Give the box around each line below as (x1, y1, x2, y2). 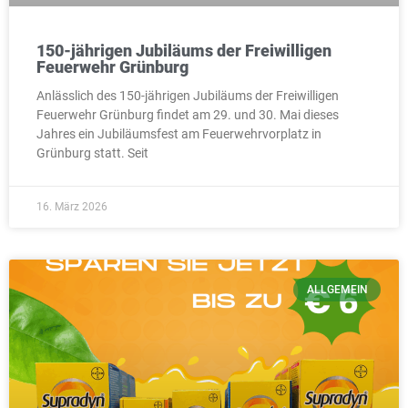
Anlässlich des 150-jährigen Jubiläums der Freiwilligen (36, 87, 339, 103)
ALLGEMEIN (306, 282, 368, 296)
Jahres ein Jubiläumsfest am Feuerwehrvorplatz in (36, 126, 321, 141)
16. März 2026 (36, 199, 107, 213)
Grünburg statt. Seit (36, 145, 148, 160)
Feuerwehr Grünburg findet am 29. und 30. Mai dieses (36, 107, 339, 122)
